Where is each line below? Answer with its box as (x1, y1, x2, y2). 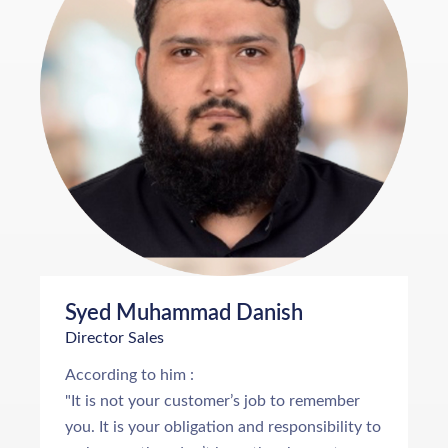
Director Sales (65, 329, 164, 346)
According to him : (65, 366, 194, 383)
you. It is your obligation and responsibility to (65, 418, 381, 435)
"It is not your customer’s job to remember (65, 392, 360, 409)
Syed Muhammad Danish (65, 301, 303, 324)
